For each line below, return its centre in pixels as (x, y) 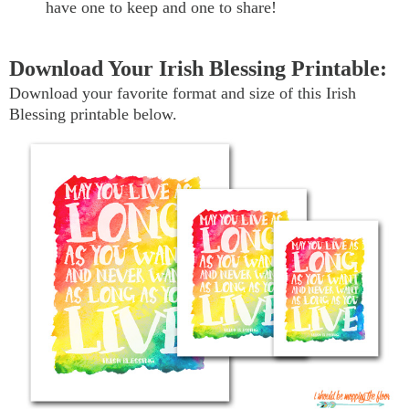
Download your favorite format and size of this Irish (183, 93)
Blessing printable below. (93, 114)
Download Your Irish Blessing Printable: (198, 68)
